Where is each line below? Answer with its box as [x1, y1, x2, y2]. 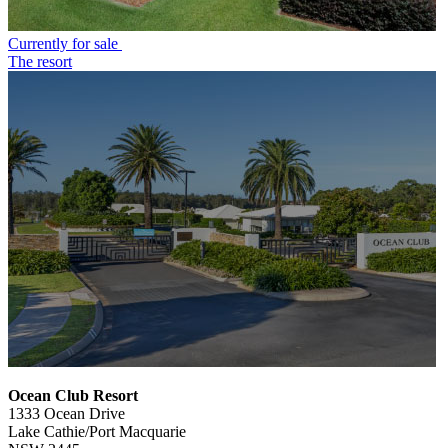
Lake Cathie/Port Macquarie [8, 422, 186, 440]
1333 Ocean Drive [8, 404, 125, 422]
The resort [8, 52, 72, 70]
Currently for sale [8, 34, 122, 52]
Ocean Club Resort [8, 386, 138, 404]
